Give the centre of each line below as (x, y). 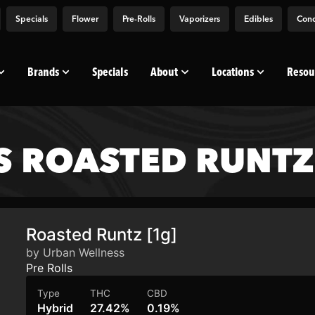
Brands (44, 72)
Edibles (258, 19)
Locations (232, 72)
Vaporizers (200, 19)
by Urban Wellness (76, 252)
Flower (85, 19)
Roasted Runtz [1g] (102, 234)
